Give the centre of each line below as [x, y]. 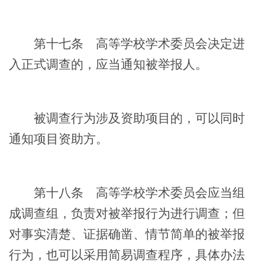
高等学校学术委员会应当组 [164, 193]
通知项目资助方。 [59, 139]
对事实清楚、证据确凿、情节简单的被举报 [127, 234]
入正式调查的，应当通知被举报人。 [108, 64]
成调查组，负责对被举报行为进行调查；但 [127, 213]
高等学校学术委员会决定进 [164, 43]
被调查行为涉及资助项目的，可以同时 [127, 118]
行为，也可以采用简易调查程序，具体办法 [127, 255]
